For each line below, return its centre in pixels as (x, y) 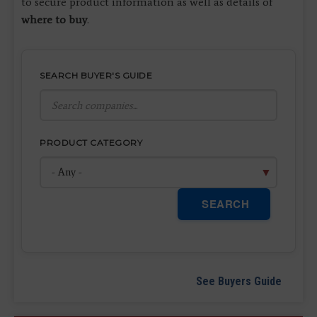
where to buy (54, 20)
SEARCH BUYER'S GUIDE (96, 76)
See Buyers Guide (239, 282)
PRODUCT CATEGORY (91, 143)
